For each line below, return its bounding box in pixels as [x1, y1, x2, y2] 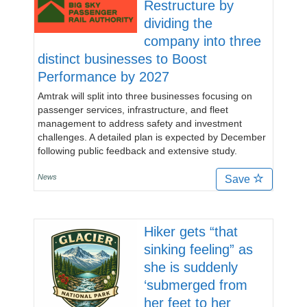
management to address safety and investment [38, 118, 242, 129]
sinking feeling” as [144, 242, 253, 257]
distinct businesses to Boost [38, 51, 207, 66]
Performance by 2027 [38, 69, 169, 84]
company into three [144, 34, 261, 49]
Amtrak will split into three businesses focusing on [38, 90, 252, 101]
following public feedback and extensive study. [38, 145, 237, 156]
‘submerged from [144, 278, 247, 293]
